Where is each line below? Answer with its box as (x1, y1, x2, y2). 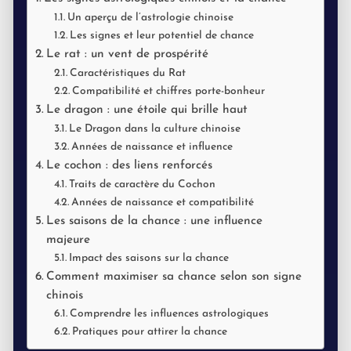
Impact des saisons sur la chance (68, 253, 229, 264)
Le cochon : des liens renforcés (46, 159, 213, 172)
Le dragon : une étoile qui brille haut (46, 103, 248, 117)
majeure (46, 233, 91, 247)
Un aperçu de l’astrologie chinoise (67, 13, 233, 24)
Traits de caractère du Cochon (68, 179, 215, 190)
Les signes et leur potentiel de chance (69, 31, 254, 42)
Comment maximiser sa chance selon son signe (46, 270, 302, 284)
